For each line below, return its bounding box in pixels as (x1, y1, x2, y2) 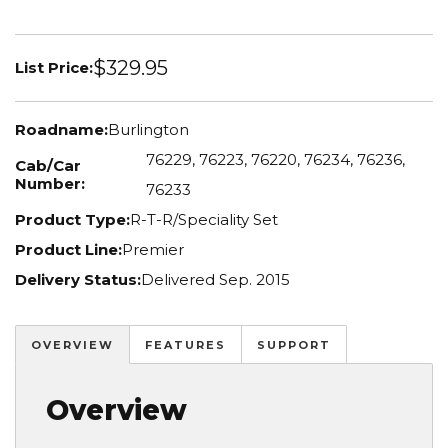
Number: (15, 174, 85, 194)
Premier (122, 240, 184, 260)
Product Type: (15, 210, 130, 230)
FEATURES (145, 337, 226, 352)
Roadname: (15, 120, 108, 140)
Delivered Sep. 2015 (141, 270, 290, 290)
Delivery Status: (15, 270, 141, 290)
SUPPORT (257, 337, 331, 352)
